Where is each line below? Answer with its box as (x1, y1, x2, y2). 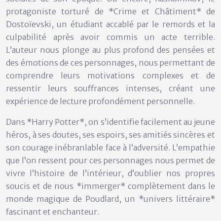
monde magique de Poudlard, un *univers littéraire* (6, 193, 215, 204)
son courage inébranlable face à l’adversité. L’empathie (6, 142, 215, 152)
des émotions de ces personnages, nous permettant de (6, 57, 215, 68)
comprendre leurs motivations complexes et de (6, 70, 215, 80)
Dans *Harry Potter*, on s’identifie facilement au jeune (6, 116, 215, 127)
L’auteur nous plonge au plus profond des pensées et (6, 44, 215, 55)
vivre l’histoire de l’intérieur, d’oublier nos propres (6, 168, 215, 178)
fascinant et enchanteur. (6, 206, 99, 217)
